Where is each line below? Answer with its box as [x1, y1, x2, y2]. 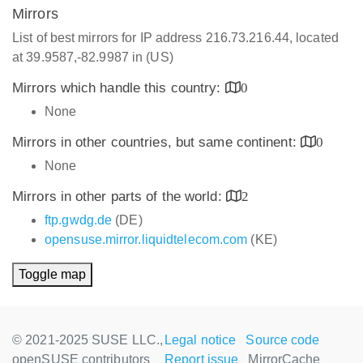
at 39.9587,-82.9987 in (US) [12, 50, 173, 64]
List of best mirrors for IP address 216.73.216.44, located [12, 31, 339, 45]
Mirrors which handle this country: [12, 80, 225, 96]
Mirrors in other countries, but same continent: [12, 135, 301, 150]
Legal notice [164, 333, 237, 347]
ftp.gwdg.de [45, 213, 113, 227]
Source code [246, 333, 320, 347]
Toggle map [19, 267, 86, 281]
